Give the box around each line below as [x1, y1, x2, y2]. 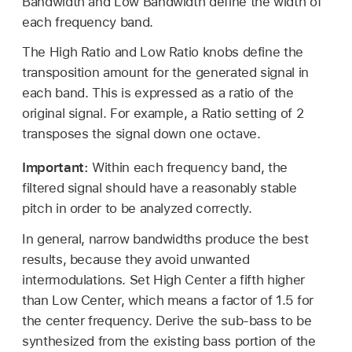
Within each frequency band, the [92, 159, 288, 175]
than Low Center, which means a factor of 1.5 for [22, 292, 313, 309]
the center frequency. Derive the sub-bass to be [22, 313, 312, 329]
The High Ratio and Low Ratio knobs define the [22, 43, 303, 60]
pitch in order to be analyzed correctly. [22, 200, 252, 216]
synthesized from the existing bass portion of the [22, 333, 316, 350]
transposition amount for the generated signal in [22, 64, 309, 80]
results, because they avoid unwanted [22, 251, 250, 268]
